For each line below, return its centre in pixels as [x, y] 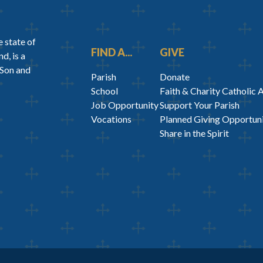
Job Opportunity [124, 105]
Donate [175, 77]
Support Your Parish [200, 105]
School [104, 91]
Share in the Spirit [195, 133]
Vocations [111, 119]
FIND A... [111, 53]
